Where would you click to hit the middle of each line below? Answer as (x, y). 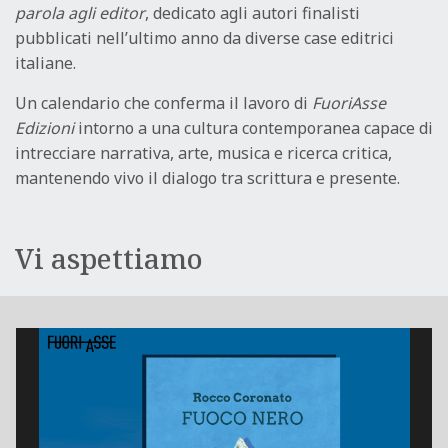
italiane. (45, 63)
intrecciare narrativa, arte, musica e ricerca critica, (203, 153)
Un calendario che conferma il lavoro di (163, 103)
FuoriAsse (349, 103)
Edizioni (44, 128)
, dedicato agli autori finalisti (252, 13)
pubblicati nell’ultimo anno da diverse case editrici (204, 38)
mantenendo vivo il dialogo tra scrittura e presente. (207, 178)
